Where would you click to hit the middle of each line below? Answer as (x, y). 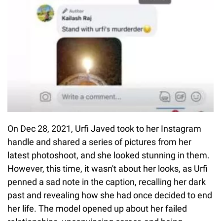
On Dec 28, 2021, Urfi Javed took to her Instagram (104, 129)
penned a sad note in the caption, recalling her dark (107, 182)
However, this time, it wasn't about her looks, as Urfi (108, 169)
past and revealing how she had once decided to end (110, 195)
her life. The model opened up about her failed (97, 209)
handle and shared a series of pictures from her (99, 142)
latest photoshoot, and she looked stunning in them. (109, 155)
